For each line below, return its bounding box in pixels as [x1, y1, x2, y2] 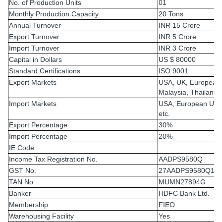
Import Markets [9, 100, 56, 108]
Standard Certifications [9, 67, 80, 75]
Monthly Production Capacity [9, 10, 99, 18]
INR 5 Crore [159, 33, 196, 41]
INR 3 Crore [159, 44, 196, 52]
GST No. [9, 166, 36, 174]
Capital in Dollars [9, 55, 62, 63]
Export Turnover [9, 33, 59, 41]
